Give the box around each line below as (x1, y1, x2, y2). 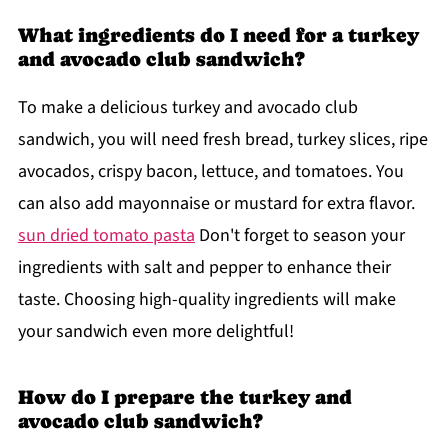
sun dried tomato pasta (17, 223, 195, 249)
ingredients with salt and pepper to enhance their (17, 255, 391, 281)
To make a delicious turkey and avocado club (17, 95, 358, 121)
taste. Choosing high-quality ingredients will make (17, 287, 396, 313)
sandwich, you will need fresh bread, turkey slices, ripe (17, 127, 428, 153)
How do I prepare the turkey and (17, 385, 352, 410)
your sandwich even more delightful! (17, 319, 294, 345)
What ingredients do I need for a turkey (17, 23, 419, 48)
